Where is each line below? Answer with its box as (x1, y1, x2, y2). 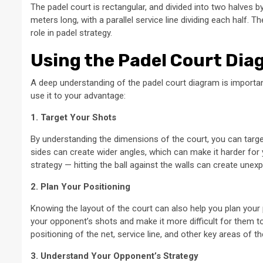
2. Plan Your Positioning (31, 181, 130, 192)
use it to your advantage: (31, 90, 126, 101)
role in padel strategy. (31, 27, 112, 38)
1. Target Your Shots (31, 112, 116, 123)
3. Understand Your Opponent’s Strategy (31, 250, 198, 261)
